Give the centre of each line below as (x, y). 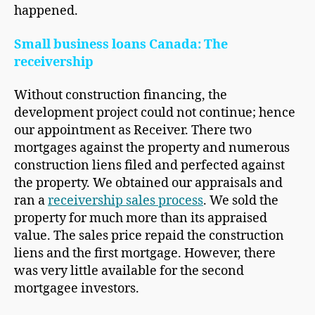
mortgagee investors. (77, 289)
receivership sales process (126, 201)
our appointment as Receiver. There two (133, 131)
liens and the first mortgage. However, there (145, 254)
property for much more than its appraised (141, 219)
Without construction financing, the (121, 96)
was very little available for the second (129, 271)
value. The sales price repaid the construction (149, 236)
